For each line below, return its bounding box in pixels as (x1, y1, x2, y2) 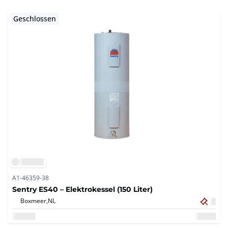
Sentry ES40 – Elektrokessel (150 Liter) (12, 184, 153, 194)
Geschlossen (13, 14, 56, 24)
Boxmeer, (20, 196, 48, 205)
